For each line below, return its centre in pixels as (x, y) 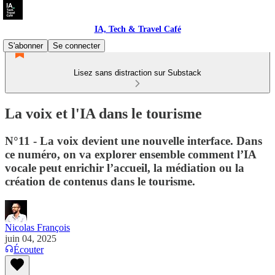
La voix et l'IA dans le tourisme (103, 113)
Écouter (29, 249)
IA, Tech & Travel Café (137, 29)
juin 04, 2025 (31, 238)
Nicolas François (37, 227)
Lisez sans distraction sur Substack (137, 73)
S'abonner (25, 46)
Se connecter (76, 46)
